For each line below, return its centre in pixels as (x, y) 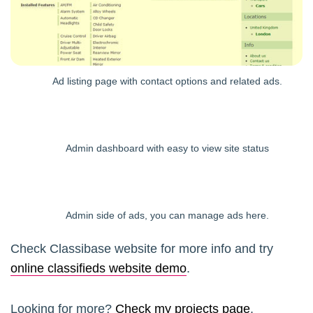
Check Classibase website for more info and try (142, 249)
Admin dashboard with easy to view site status (167, 148)
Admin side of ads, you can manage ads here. (167, 216)
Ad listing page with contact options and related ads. (167, 81)
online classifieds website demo (99, 269)
